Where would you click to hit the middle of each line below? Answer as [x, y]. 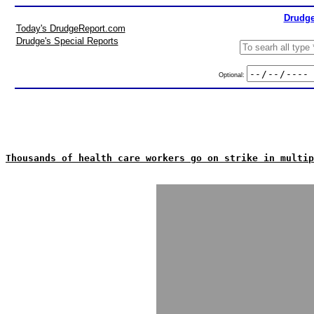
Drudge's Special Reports [67, 41]
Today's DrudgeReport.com [70, 28]
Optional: [232, 75]
